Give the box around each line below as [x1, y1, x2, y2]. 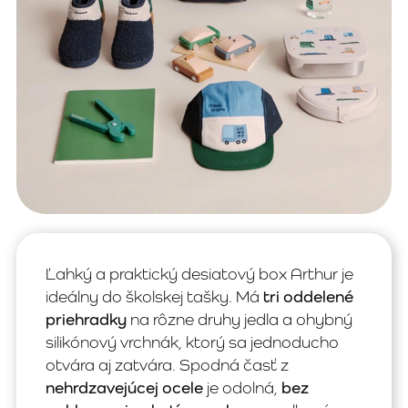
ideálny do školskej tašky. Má [46, 287, 263, 307]
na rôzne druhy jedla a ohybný [127, 310, 352, 330]
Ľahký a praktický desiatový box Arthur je [46, 264, 353, 284]
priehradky [46, 310, 127, 330]
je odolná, [203, 378, 281, 398]
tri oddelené [263, 287, 353, 307]
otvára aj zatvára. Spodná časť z [46, 355, 289, 375]
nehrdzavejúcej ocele [46, 378, 203, 398]
